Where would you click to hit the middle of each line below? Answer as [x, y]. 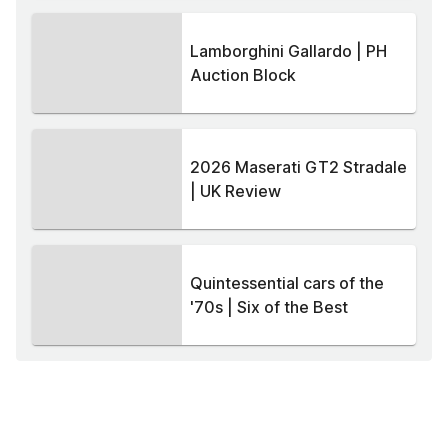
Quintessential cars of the [287, 283]
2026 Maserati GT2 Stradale [298, 167]
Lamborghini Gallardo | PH [288, 51]
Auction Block [243, 75]
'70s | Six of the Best [269, 307]
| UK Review [235, 191]
